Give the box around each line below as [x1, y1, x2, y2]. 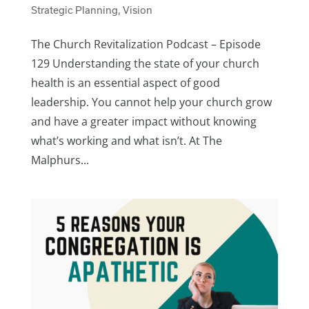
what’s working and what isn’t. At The [30, 132, 222, 148]
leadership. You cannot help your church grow [30, 94, 272, 110]
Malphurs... [30, 152, 89, 168]
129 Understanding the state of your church [30, 55, 259, 71]
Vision [122, 3, 152, 16]
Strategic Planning [30, 3, 118, 16]
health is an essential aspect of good [30, 74, 220, 90]
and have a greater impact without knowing [30, 113, 257, 129]
